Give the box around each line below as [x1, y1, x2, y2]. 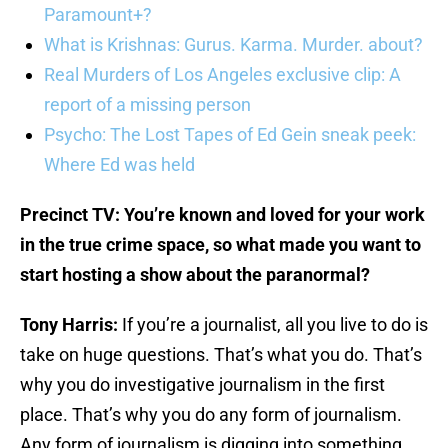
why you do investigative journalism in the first [20, 374, 385, 396]
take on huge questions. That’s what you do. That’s [20, 344, 422, 366]
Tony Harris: [20, 314, 122, 336]
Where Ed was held [44, 154, 195, 176]
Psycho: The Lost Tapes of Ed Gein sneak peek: [44, 124, 416, 146]
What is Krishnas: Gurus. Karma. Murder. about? [44, 34, 423, 56]
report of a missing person [44, 94, 251, 116]
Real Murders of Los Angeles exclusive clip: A [44, 64, 401, 86]
